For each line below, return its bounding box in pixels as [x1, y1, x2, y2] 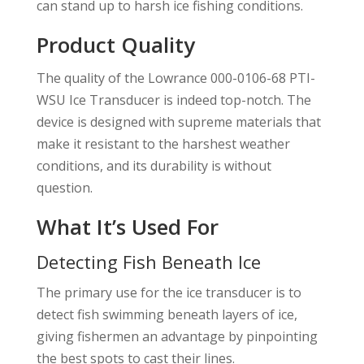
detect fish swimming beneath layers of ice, [36, 305, 297, 324]
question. [36, 179, 93, 197]
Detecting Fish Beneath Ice [36, 249, 261, 275]
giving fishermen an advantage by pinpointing [36, 327, 318, 346]
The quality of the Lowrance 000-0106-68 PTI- [36, 69, 315, 88]
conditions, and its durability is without [36, 157, 271, 175]
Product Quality [36, 30, 195, 60]
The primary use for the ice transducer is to [36, 284, 301, 302]
